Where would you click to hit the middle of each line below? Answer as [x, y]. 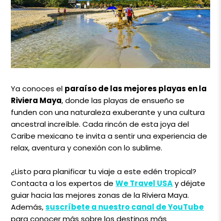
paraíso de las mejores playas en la [136, 89]
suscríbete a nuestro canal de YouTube [125, 207]
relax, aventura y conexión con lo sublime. [87, 148]
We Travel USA [144, 184]
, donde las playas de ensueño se [123, 101]
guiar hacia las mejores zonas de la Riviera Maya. [100, 195]
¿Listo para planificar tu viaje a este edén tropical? [104, 172]
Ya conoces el [38, 89]
